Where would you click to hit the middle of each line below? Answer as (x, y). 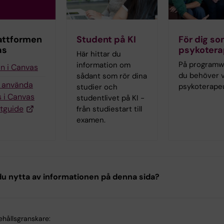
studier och (97, 87)
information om (103, 65)
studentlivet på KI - (110, 98)
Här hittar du (99, 54)
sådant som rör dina (112, 76)
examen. (91, 120)
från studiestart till (109, 109)
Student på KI (106, 40)
